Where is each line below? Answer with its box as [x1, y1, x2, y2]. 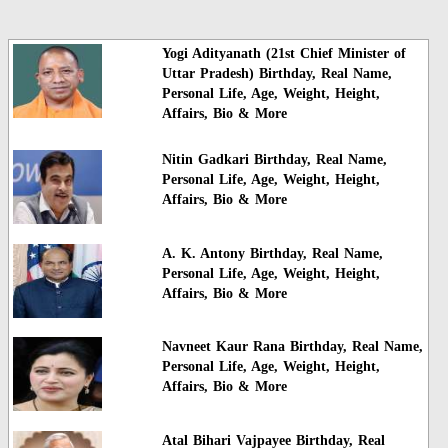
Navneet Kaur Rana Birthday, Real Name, [161, 339, 423, 355]
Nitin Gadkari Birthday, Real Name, [161, 152, 387, 168]
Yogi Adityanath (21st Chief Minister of [161, 46, 406, 62]
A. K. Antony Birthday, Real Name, [161, 245, 383, 261]
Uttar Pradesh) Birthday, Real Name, [161, 66, 392, 82]
